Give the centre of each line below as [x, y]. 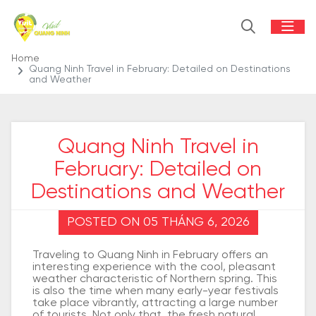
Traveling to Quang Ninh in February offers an [150, 255]
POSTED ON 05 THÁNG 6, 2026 [158, 223]
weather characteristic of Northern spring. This [155, 279]
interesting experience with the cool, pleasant [154, 267]
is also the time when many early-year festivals [156, 291]
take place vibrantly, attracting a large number [155, 303]
